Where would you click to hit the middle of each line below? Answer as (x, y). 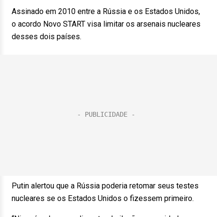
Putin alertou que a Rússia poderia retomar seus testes (105, 186)
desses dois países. (46, 37)
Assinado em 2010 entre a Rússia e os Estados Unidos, (106, 11)
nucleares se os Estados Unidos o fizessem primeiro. (103, 198)
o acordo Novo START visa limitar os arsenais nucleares (106, 24)
